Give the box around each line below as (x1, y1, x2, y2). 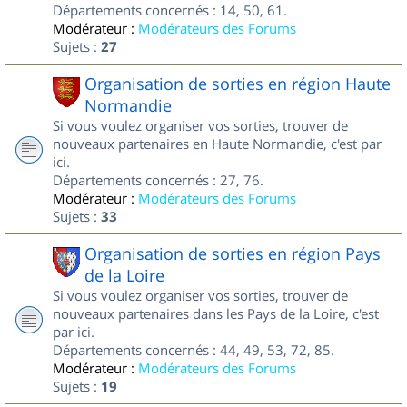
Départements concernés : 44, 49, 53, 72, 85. (53, 341, 334, 359)
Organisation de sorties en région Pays (84, 243, 381, 264)
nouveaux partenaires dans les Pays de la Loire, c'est (53, 304, 379, 323)
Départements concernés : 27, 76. (53, 171, 263, 189)
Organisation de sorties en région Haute (84, 73, 391, 94)
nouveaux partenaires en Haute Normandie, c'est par (53, 134, 382, 153)
